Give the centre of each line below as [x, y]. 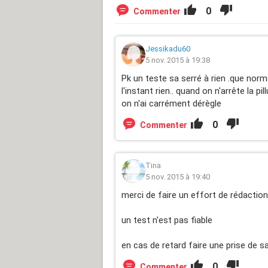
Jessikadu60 [168, 48]
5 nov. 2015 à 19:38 [178, 60]
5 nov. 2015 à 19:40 [178, 176]
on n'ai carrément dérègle [171, 103]
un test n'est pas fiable [167, 220]
